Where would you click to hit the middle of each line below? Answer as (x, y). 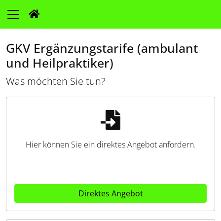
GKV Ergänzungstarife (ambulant (102, 48)
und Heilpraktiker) (60, 63)
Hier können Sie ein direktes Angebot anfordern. (110, 145)
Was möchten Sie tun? (55, 81)
